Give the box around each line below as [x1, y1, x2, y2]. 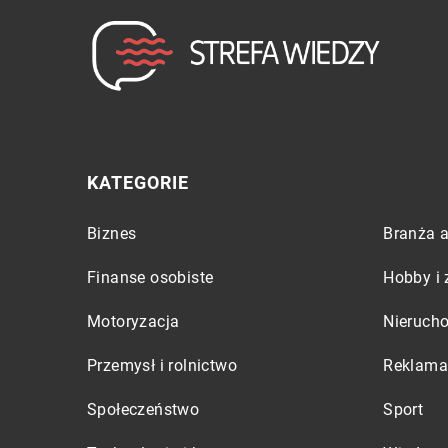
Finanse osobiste [87, 268, 214, 287]
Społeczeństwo [87, 400, 200, 419]
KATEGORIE [87, 172, 189, 193]
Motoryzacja [87, 312, 180, 331]
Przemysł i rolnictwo [87, 356, 237, 375]
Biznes [87, 224, 137, 243]
